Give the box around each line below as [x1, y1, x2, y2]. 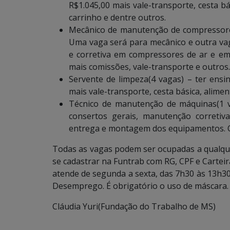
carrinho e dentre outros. [69, 11, 166, 23]
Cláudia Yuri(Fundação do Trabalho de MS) [52, 200, 216, 212]
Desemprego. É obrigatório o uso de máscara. [52, 180, 228, 191]
